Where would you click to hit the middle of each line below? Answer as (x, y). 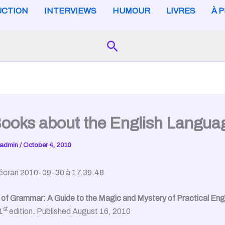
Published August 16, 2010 (84, 211)
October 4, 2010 (47, 145)
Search (126, 44)
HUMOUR (131, 11)
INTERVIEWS (70, 11)
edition (20, 211)
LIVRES (181, 11)
